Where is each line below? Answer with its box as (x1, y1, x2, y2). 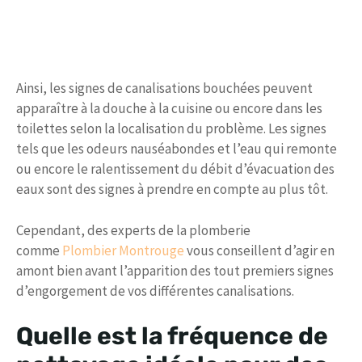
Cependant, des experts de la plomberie (16, 221, 250, 239)
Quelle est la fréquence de (16, 322, 328, 351)
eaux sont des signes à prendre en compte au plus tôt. (16, 180, 328, 199)
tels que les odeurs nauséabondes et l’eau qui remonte (16, 140, 337, 158)
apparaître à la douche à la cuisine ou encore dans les (16, 99, 322, 118)
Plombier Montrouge (62, 241, 184, 259)
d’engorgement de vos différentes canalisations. (16, 281, 294, 300)
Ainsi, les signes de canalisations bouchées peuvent (16, 79, 313, 98)
